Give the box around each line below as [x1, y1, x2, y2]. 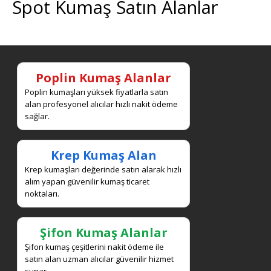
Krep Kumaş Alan [50, 146, 157, 163]
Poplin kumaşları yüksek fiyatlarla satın [25, 86, 168, 97]
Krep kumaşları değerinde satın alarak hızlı [25, 163, 181, 175]
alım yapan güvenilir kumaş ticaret [25, 175, 149, 187]
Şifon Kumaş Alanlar [39, 224, 168, 241]
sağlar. [25, 110, 50, 122]
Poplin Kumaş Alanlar [36, 69, 171, 86]
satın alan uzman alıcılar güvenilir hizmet [25, 253, 174, 264]
